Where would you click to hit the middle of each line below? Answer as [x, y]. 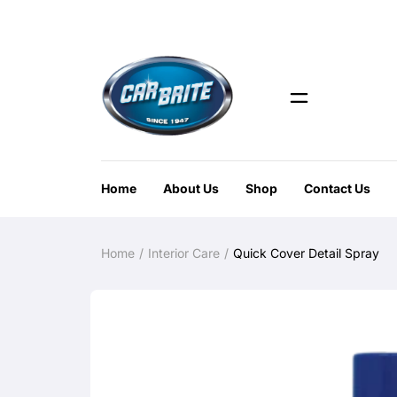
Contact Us [337, 189]
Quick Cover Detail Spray [306, 253]
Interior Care [184, 253]
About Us [191, 189]
